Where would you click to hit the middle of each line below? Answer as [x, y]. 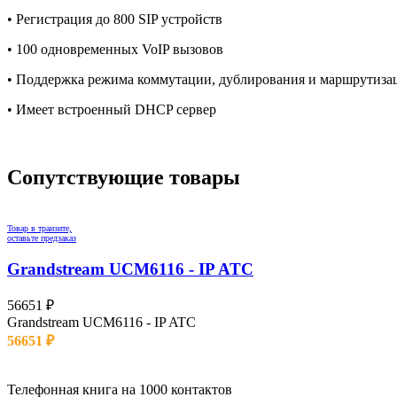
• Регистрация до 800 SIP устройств [115, 19]
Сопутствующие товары [124, 178]
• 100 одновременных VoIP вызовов [115, 50]
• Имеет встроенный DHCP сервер [112, 110]
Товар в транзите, [39, 229]
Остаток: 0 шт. [51, 358]
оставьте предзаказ [42, 238]
